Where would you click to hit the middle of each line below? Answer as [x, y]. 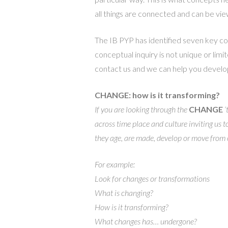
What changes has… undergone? [145, 221]
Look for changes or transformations [152, 178]
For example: [115, 164]
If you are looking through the [141, 109]
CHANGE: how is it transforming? [157, 95]
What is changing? [123, 192]
